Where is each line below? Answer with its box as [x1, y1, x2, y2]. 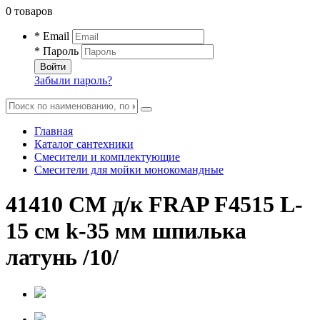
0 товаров [6, 5, 53, 17]
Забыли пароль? [34, 74, 112, 86]
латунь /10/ [6, 244, 119, 271]
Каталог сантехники [34, 138, 134, 150]
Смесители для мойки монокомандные [34, 164, 224, 176]
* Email [34, 30, 69, 42]
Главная [34, 125, 73, 137]
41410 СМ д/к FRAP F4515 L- [6, 191, 303, 218]
